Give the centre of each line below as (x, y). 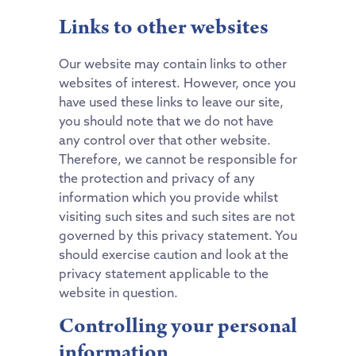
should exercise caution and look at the (174, 255)
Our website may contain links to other (173, 64)
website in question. (118, 293)
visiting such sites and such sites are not (177, 217)
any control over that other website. (165, 140)
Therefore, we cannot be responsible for (178, 159)
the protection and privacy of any (157, 178)
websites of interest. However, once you (177, 83)
